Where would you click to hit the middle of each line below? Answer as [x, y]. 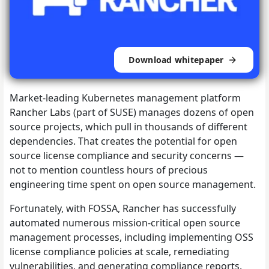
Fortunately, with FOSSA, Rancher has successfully [123, 209]
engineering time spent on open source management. [133, 185]
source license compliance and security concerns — [127, 156]
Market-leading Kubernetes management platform [125, 98]
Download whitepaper [177, 59]
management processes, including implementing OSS [131, 237]
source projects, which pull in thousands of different [128, 127]
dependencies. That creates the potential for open [123, 141]
